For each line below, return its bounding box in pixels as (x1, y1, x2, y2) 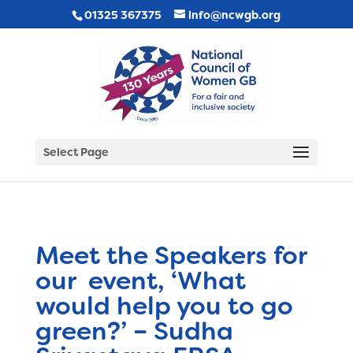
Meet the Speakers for (35, 239, 307, 272)
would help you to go (35, 289, 293, 322)
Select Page (43, 145, 109, 159)
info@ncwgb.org (188, 7, 281, 22)
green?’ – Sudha (35, 314, 233, 347)
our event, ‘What (35, 264, 246, 297)
